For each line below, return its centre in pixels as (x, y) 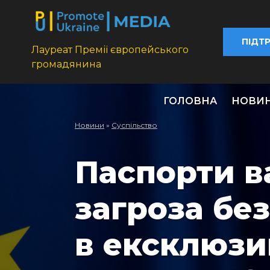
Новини (89, 125)
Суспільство (134, 125)
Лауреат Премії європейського (110, 50)
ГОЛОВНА (190, 101)
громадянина (66, 64)
